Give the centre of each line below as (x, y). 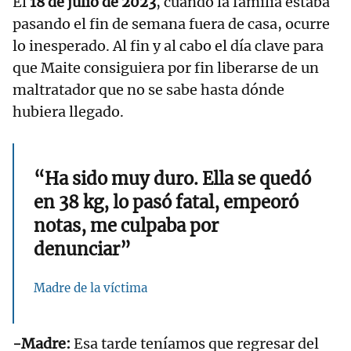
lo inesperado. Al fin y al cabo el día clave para (168, 46)
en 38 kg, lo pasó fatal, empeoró (166, 203)
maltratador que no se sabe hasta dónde (148, 90)
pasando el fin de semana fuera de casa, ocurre (171, 24)
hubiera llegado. (68, 112)
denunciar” (82, 250)
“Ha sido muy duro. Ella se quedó (172, 179)
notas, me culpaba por (126, 226)
